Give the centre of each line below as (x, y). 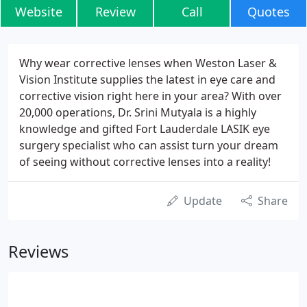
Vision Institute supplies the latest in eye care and (147, 79)
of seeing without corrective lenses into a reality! (145, 162)
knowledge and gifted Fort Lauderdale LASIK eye (145, 129)
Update (203, 201)
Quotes (269, 12)
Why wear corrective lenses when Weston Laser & (148, 63)
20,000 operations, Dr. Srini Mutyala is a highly (138, 112)
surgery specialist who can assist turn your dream (149, 145)
